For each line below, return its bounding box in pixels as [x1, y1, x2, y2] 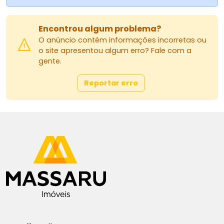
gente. [38, 55, 61, 66]
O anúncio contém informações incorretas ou [38, 34, 206, 45]
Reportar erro [84, 77, 138, 88]
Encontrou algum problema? [38, 22, 161, 34]
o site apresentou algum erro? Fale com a [38, 45, 191, 55]
